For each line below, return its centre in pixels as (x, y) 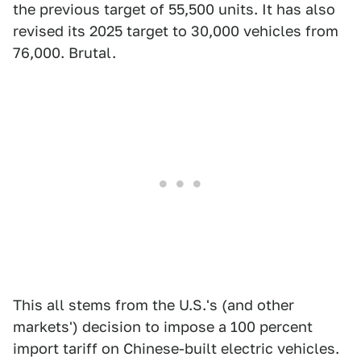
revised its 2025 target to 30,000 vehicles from (176, 31)
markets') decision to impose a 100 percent (163, 327)
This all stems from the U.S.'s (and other (154, 305)
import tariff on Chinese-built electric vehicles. (176, 349)
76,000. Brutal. (64, 53)
